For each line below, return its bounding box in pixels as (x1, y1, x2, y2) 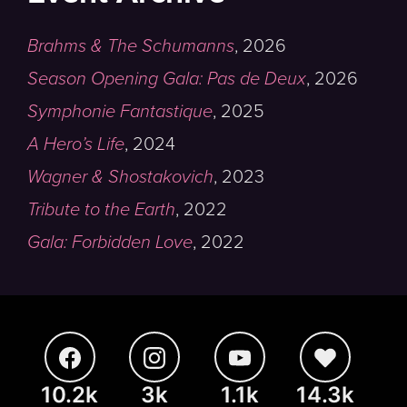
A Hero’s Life (27, 134, 124, 155)
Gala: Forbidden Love (27, 232, 193, 253)
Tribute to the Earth (27, 199, 175, 221)
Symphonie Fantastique (27, 101, 213, 123)
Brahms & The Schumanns (27, 35, 234, 57)
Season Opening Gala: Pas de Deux (27, 68, 306, 90)
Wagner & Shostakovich (27, 166, 213, 188)
